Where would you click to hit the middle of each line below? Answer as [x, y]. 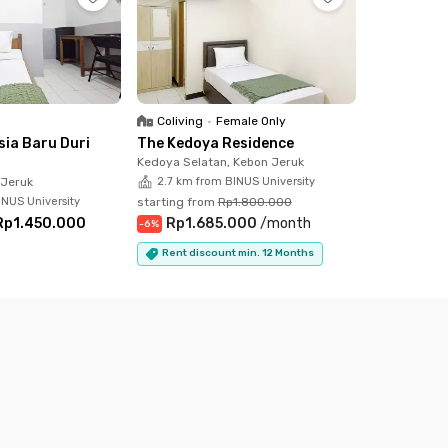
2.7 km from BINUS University [235, 181]
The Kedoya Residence [215, 143]
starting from [175, 201]
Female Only [250, 120]
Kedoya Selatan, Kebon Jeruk [220, 161]
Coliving [179, 120]
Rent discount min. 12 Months [237, 253]
